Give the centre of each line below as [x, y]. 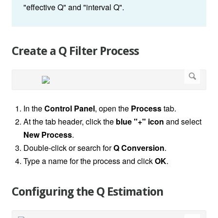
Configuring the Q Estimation [87, 192]
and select [183, 122]
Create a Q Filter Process [75, 51]
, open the [113, 109]
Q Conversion [139, 148]
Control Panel [70, 109]
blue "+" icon [140, 122]
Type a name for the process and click [89, 161]
